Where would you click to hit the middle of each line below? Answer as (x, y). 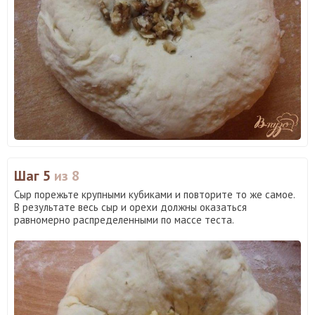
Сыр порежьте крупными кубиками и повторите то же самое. (154, 195)
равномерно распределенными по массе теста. (124, 220)
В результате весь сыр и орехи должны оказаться (130, 207)
